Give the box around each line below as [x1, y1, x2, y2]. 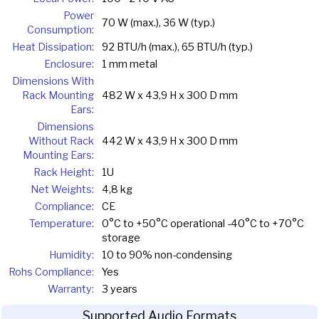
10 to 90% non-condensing [101, 249, 232, 262]
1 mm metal [101, 58, 157, 71]
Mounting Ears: [23, 149, 94, 162]
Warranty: [48, 283, 94, 296]
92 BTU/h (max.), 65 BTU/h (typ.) [101, 41, 253, 54]
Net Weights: [31, 183, 94, 197]
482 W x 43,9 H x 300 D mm [101, 89, 238, 103]
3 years [101, 283, 137, 296]
